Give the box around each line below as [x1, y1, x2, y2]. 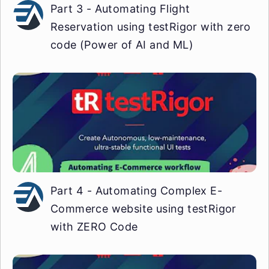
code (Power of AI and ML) [50, 38, 193, 51]
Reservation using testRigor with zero [50, 20, 251, 33]
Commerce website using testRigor [50, 202, 237, 215]
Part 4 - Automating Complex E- [50, 184, 222, 197]
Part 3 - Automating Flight [50, 2, 190, 15]
